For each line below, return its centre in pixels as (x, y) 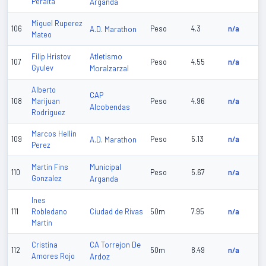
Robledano (49, 212)
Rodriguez (48, 113)
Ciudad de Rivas (116, 212)
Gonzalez (47, 178)
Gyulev (42, 68)
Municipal (105, 167)
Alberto (44, 90)
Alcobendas (110, 107)
